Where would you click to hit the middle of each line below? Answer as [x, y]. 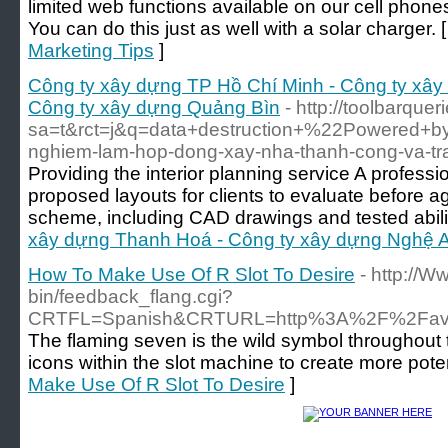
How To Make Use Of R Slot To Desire [191, 274]
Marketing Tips [91, 50]
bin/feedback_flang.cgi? [130, 296]
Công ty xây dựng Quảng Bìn [154, 107]
